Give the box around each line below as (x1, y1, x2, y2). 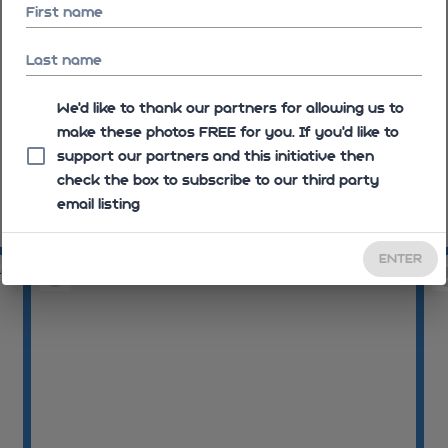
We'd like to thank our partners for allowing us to (57, 100, 404, 116)
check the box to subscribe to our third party (57, 172, 379, 188)
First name (26, 4, 103, 20)
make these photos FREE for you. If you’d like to (57, 124, 399, 140)
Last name (26, 52, 102, 68)
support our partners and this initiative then (57, 148, 374, 164)
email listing (57, 196, 140, 212)
